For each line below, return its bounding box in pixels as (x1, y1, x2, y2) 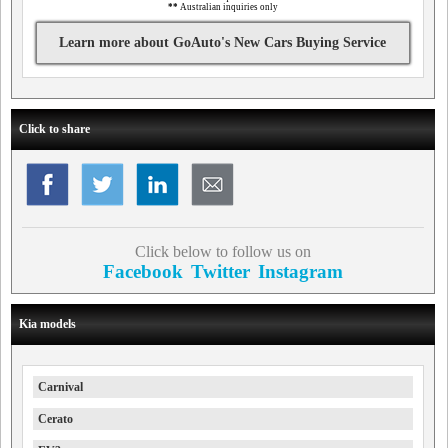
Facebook (102, 261, 183, 282)
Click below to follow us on (134, 243, 311, 260)
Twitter (190, 261, 250, 282)
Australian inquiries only (177, 2, 278, 12)
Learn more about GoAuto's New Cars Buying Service (59, 35, 387, 50)
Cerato (38, 412, 73, 426)
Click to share (19, 122, 90, 136)
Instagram (257, 261, 343, 282)
